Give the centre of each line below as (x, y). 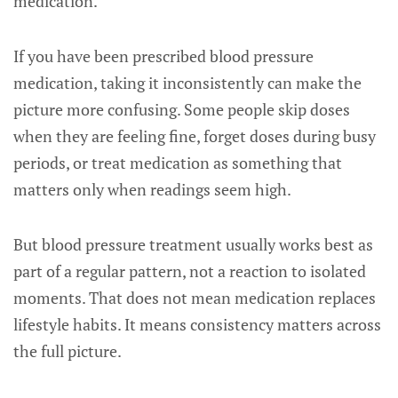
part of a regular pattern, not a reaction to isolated (190, 271)
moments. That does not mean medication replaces (195, 298)
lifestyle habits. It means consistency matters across (197, 324)
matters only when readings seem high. (152, 189)
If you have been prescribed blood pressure (163, 56)
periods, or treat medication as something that (178, 163)
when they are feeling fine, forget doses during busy (195, 136)
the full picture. (68, 351)
